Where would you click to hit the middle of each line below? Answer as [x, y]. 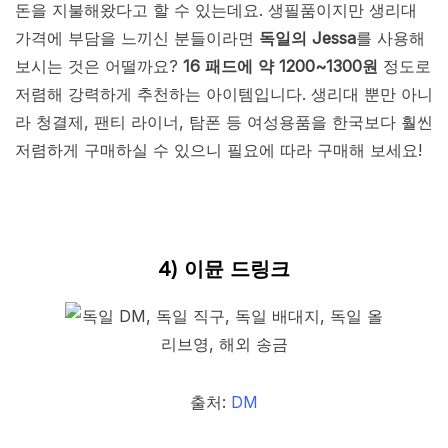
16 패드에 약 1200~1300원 [280, 66]
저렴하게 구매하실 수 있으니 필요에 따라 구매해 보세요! [218, 150]
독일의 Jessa [307, 38]
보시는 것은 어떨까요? [99, 66]
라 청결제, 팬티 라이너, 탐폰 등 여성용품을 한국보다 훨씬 [224, 122]
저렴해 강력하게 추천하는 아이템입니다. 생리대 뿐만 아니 [224, 94]
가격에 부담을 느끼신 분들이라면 [137, 38]
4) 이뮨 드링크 [224, 269]
